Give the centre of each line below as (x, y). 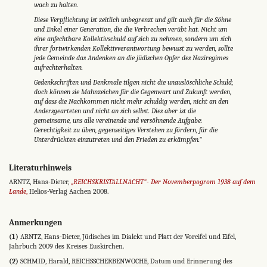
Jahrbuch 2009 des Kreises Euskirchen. (66, 246)
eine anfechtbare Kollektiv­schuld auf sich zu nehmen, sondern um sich (132, 38)
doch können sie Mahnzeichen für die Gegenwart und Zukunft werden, (132, 91)
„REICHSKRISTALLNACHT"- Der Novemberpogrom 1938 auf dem (163, 181)
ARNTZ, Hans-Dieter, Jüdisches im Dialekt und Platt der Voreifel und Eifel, (127, 237)
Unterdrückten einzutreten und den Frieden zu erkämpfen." (118, 139)
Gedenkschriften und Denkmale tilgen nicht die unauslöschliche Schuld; (133, 82)
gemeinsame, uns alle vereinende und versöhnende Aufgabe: (118, 120)
